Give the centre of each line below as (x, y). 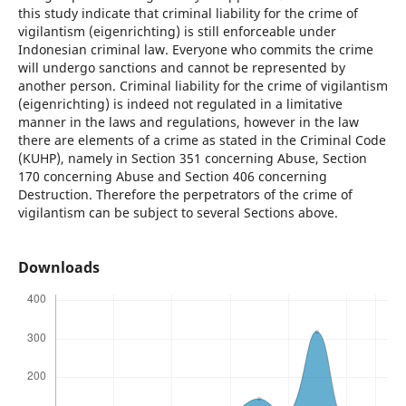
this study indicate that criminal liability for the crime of (188, 13)
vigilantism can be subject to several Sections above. (178, 212)
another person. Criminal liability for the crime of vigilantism (203, 85)
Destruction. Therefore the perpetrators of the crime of (185, 194)
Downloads (58, 267)
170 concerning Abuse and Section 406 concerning (172, 176)
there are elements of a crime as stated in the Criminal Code (202, 140)
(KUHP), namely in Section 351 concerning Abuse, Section (192, 158)
